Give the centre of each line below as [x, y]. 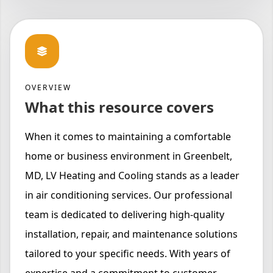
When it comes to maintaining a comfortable [128, 137]
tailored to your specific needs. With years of [128, 254]
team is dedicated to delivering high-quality [125, 215]
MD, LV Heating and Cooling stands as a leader [132, 176]
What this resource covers [119, 107]
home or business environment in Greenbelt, [129, 156]
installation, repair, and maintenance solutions [131, 234]
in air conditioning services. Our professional [129, 195]
